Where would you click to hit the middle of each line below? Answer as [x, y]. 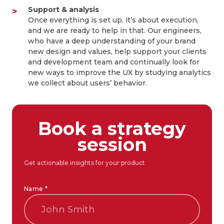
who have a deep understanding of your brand [112, 41]
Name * [36, 189]
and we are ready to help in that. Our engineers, [115, 30]
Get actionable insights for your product [84, 163]
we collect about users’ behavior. [87, 83]
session [112, 144]
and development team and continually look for [114, 62]
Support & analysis [63, 9]
